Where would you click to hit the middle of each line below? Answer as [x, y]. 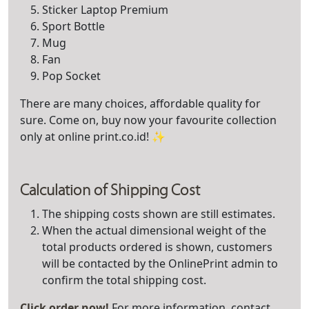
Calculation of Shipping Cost [110, 190]
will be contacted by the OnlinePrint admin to [160, 263]
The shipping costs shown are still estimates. [159, 214]
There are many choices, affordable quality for [140, 103]
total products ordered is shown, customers [157, 247]
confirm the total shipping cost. [124, 280]
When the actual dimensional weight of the [154, 230]
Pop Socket [71, 76]
